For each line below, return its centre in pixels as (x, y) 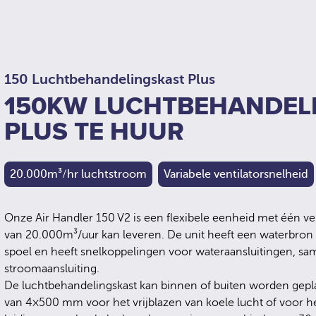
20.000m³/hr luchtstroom (79, 174)
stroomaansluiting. (52, 269)
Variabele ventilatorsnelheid (236, 174)
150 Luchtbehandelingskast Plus (110, 79)
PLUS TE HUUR (95, 132)
